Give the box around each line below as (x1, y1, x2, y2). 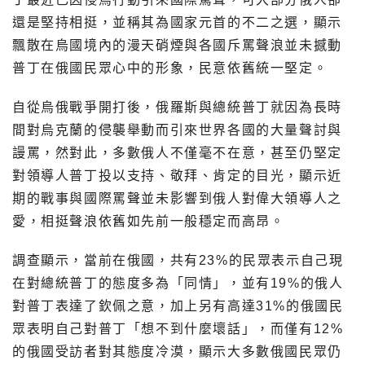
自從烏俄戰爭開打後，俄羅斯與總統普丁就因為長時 (12, 99, 342, 114)
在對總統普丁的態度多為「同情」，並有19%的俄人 (12, 275, 344, 290)
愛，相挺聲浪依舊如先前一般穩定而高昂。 (12, 213, 285, 228)
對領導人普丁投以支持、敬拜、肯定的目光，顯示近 (12, 168, 342, 182)
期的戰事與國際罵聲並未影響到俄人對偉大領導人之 (12, 191, 342, 205)
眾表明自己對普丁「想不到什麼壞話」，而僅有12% (12, 321, 344, 336)
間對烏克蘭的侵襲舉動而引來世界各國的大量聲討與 (12, 122, 342, 137)
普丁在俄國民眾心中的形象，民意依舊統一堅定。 (12, 60, 328, 75)
